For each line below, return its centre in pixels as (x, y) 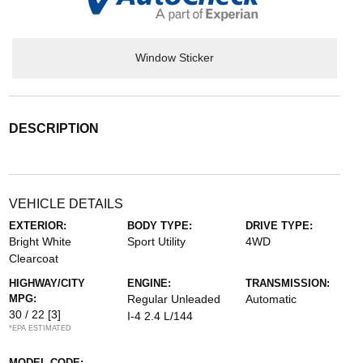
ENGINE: (149, 283)
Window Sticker (174, 58)
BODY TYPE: (159, 225)
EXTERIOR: (37, 225)
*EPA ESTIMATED (40, 328)
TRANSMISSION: (288, 283)
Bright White (40, 241)
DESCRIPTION (53, 128)
